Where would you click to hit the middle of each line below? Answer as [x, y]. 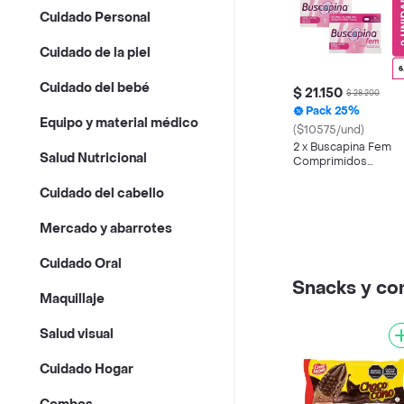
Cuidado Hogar [87, 370]
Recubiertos [327, 176]
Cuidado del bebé [95, 88]
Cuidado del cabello [102, 194]
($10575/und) [329, 130]
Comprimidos [330, 161]
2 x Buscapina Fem [342, 147]
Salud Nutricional [93, 159]
